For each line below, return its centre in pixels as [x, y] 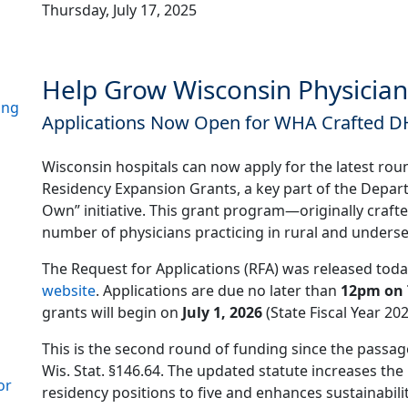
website [69, 291]
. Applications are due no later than [218, 291]
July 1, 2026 [222, 313]
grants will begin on [112, 313]
